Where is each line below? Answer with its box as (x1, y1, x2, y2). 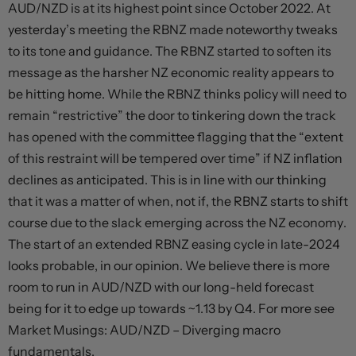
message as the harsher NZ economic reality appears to (8, 64, 334, 81)
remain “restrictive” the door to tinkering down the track (8, 107, 336, 124)
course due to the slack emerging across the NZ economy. (8, 215, 346, 231)
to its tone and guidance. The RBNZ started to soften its (8, 43, 331, 60)
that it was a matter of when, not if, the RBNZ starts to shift (8, 193, 348, 210)
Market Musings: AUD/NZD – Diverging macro (8, 322, 281, 339)
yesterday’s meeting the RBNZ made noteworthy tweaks (8, 21, 338, 38)
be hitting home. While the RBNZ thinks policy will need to (8, 86, 346, 103)
